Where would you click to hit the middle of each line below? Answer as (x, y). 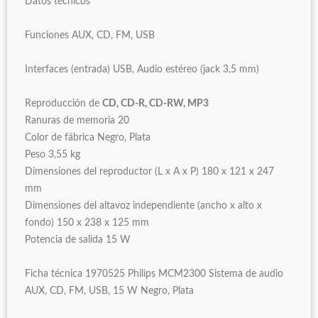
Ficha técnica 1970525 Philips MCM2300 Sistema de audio (154, 274)
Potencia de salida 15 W (83, 240)
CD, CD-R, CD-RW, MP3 (155, 104)
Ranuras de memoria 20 (83, 121)
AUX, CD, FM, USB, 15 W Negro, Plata (109, 291)
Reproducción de (64, 104)
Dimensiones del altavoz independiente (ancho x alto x (143, 206)
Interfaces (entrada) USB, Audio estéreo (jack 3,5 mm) (148, 70)
